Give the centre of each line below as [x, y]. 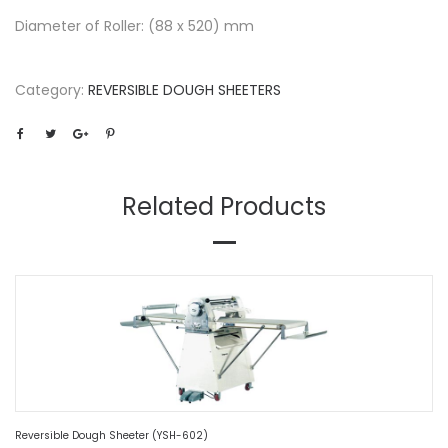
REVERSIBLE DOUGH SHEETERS [184, 90]
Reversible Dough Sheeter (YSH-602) [111, 435]
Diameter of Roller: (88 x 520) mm [134, 26]
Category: [51, 90]
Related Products [224, 207]
